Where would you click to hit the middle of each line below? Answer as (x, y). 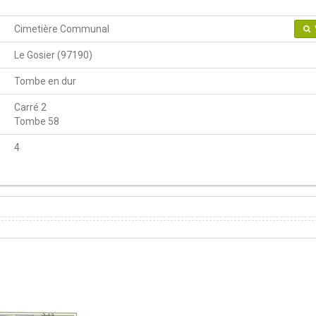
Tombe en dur (45, 81)
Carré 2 (30, 107)
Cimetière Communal (62, 29)
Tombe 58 (37, 121)
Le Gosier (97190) (53, 55)
